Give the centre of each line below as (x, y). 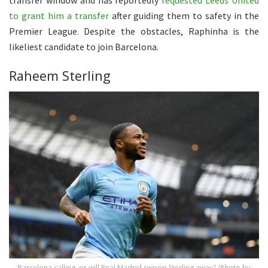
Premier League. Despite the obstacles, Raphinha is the (134, 31)
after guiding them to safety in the (184, 15)
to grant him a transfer (59, 15)
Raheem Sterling (60, 76)
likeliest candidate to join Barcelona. (84, 46)
